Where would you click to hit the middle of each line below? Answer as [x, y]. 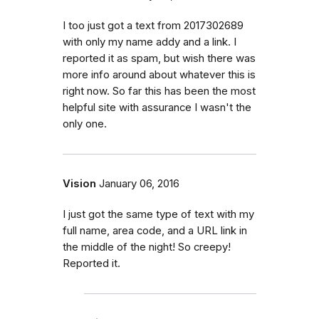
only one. [85, 124]
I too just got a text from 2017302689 [153, 26]
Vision [79, 184]
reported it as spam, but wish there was [159, 59]
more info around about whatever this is [159, 75]
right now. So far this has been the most [159, 91]
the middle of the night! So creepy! [147, 247]
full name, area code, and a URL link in [155, 231]
